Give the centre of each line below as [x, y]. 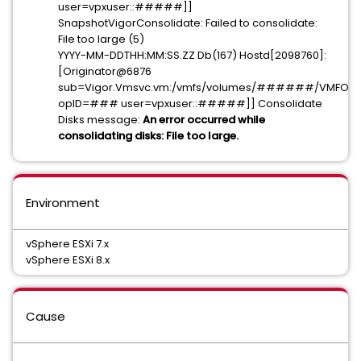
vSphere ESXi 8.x [68, 260]
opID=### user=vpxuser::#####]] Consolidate [190, 104]
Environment [63, 203]
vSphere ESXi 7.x [67, 244]
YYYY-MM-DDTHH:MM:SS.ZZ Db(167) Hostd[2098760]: [192, 55]
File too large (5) [101, 39]
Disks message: [100, 120]
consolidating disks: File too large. [148, 136]
